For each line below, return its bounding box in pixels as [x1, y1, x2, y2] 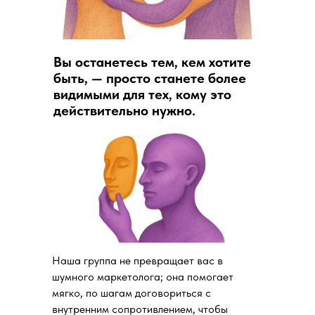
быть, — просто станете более [53, 69, 246, 86]
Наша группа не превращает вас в [52, 253, 223, 267]
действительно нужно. [53, 101, 195, 119]
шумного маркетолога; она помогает [52, 269, 233, 283]
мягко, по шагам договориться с [52, 285, 211, 300]
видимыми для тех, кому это [53, 85, 231, 103]
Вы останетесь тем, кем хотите [53, 53, 251, 70]
